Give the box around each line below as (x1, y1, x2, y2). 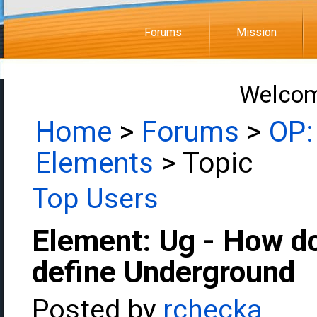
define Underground (32, 254, 295, 289)
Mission (236, 25, 277, 39)
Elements (35, 146, 154, 180)
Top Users (32, 183, 158, 215)
